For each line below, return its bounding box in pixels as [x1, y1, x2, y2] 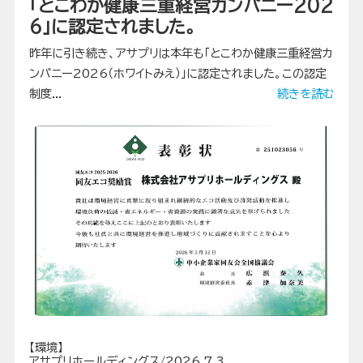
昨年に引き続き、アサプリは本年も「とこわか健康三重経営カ [28, 46, 332, 59]
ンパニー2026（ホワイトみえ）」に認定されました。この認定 [28, 66, 327, 79]
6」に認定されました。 [28, 17, 196, 36]
